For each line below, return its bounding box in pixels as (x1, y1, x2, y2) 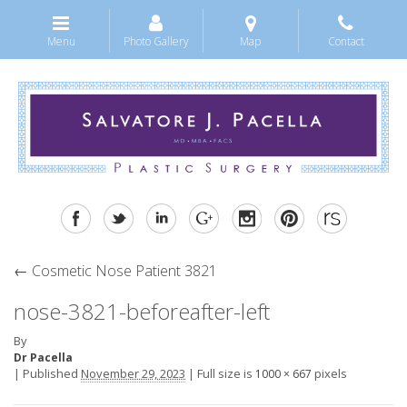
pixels (312, 364, 347, 382)
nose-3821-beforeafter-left (14, 295, 270, 326)
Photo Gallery (123, 34, 189, 49)
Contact (327, 34, 364, 49)
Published (23, 364, 78, 382)
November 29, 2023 (81, 364, 185, 382)
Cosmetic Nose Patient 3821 (28, 260, 217, 281)
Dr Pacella (14, 349, 73, 365)
